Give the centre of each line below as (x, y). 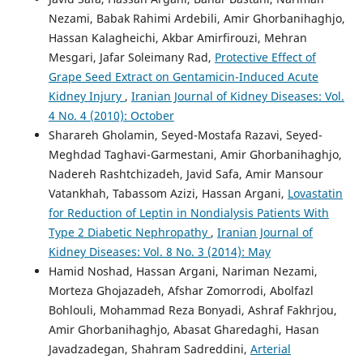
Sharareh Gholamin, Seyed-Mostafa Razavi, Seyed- (185, 135)
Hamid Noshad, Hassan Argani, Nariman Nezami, (183, 271)
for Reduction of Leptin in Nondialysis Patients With (188, 212)
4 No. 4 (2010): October (111, 115)
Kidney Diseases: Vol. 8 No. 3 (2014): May (159, 251)
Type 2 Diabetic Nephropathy (129, 232)
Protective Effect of (265, 57)
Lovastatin (315, 193)
